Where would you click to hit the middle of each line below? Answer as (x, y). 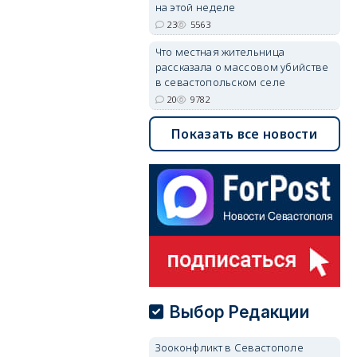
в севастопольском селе (220, 82)
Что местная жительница (220, 52)
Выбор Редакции (239, 312)
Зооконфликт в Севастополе (229, 347)
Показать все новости (245, 134)
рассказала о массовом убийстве (242, 67)
